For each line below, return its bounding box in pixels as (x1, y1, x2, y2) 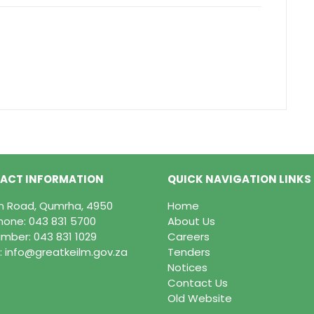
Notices (168, 260, 207, 275)
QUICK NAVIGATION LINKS (168, 172, 311, 187)
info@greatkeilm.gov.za (5, 245, 128, 260)
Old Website (168, 291, 232, 306)
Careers (168, 229, 210, 245)
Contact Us (168, 275, 228, 291)
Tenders (168, 245, 210, 260)
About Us (168, 214, 215, 229)
